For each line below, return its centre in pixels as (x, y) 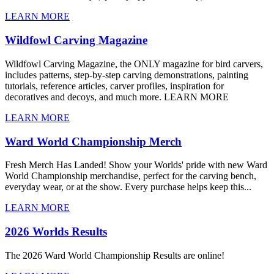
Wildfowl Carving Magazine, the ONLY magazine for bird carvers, (134, 64)
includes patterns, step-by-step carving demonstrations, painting (127, 75)
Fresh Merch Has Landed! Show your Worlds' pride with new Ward (136, 165)
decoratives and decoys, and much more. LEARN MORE (117, 97)
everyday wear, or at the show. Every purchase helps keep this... (128, 187)
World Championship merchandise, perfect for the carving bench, (131, 176)
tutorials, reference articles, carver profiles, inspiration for (114, 86)
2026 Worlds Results (56, 232)
